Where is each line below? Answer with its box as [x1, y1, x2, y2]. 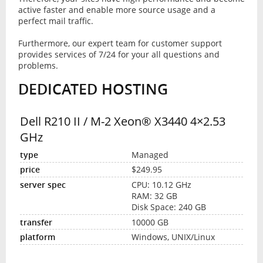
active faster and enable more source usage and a [18, 4, 215, 16]
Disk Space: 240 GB [131, 201, 206, 213]
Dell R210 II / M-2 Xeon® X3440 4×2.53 [19, 113, 225, 130]
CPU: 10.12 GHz [131, 179, 191, 191]
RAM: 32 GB [131, 190, 177, 202]
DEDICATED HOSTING [18, 79, 168, 99]
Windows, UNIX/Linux [131, 231, 215, 243]
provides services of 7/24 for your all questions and [18, 49, 220, 60]
